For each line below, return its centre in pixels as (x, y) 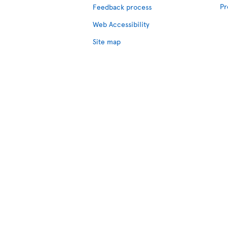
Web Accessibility (121, 24)
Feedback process (122, 7)
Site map (107, 41)
